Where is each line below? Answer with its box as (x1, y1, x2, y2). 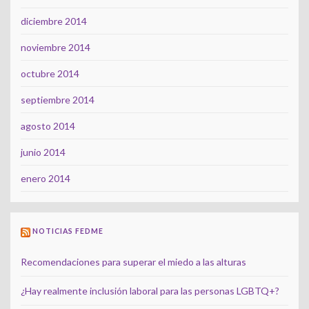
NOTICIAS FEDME (32, 227, 103, 236)
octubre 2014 (21, 68, 79, 80)
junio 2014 (21, 146, 66, 159)
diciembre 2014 (21, 15, 87, 28)
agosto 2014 (21, 120, 75, 132)
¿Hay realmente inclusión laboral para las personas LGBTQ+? (21, 284, 279, 297)
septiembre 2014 (21, 94, 94, 106)
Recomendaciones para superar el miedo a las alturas (21, 255, 246, 268)
